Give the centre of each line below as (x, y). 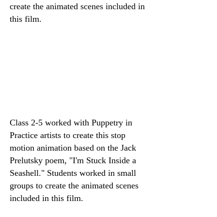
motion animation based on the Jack (73, 148)
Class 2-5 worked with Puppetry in (71, 123)
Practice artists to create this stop (68, 135)
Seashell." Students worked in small (73, 173)
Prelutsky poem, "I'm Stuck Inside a (73, 160)
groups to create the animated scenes (74, 186)
